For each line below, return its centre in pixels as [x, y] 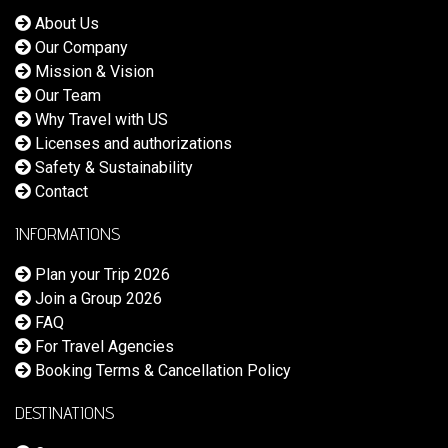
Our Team [66, 95]
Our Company [79, 47]
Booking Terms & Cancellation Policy [161, 370]
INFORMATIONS [67, 233]
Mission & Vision [92, 71]
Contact [59, 191]
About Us [65, 23]
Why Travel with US [99, 119]
